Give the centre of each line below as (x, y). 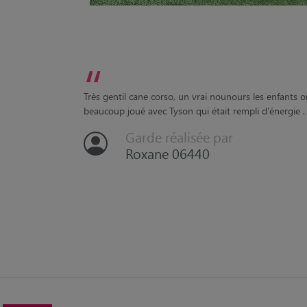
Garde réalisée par (179, 137)
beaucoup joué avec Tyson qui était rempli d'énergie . (194, 111)
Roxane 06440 (167, 153)
